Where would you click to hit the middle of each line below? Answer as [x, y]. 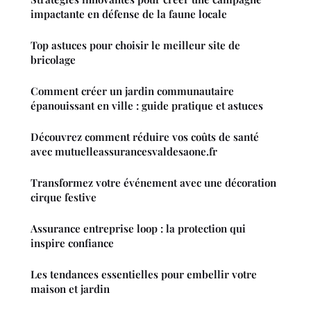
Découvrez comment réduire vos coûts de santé [145, 136]
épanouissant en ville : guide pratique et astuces [147, 105]
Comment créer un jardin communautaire [132, 91]
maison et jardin [70, 288]
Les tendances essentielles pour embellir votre [144, 274]
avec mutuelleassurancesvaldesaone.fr [124, 151]
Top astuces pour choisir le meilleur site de [135, 45]
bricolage [53, 59]
